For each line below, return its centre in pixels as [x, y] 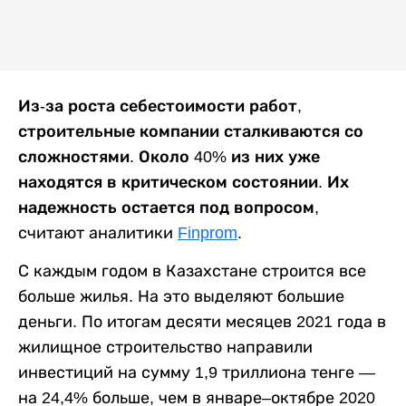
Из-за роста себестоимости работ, [160, 106]
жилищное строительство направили [165, 347]
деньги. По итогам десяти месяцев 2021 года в [202, 322]
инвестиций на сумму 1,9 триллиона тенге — [197, 372]
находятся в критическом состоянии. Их [184, 182]
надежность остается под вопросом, [169, 208]
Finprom [208, 233]
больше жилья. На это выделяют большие [181, 296]
